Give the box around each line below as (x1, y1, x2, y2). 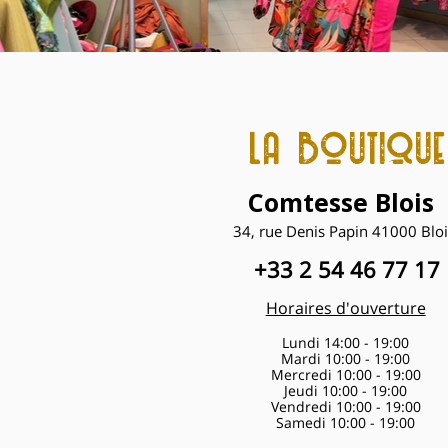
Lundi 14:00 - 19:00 (282, 332, 410, 352)
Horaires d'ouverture (265, 296, 426, 319)
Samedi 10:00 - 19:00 (276, 412, 416, 432)
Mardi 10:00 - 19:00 (281, 348, 411, 368)
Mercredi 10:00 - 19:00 (270, 364, 421, 384)
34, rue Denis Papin (233, 220, 373, 241)
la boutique (250, 125, 446, 177)
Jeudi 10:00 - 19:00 (284, 380, 408, 400)
